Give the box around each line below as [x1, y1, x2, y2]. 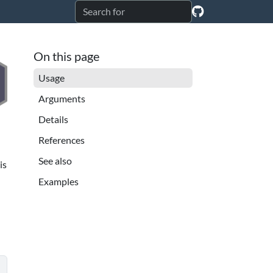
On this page [33, 49, 99, 63]
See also [38, 155, 72, 166]
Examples [38, 175, 79, 187]
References [38, 134, 85, 146]
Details [38, 113, 68, 125]
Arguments [38, 93, 85, 104]
